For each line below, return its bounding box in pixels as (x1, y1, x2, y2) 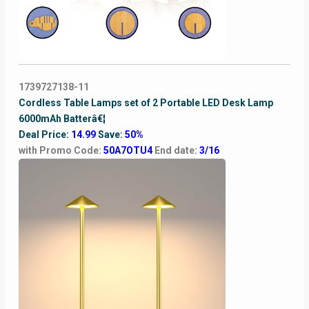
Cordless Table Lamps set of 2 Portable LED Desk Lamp (18, 97, 273, 109)
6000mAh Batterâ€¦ (18, 113, 106, 125)
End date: (154, 145, 199, 157)
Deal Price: (18, 129, 71, 141)
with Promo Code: (18, 145, 103, 157)
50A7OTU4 (103, 145, 154, 157)
